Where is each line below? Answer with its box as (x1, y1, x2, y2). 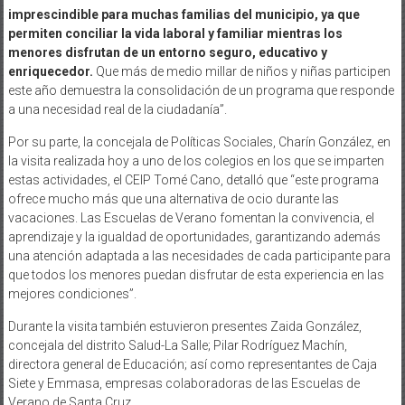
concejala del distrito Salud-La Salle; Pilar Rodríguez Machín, (7, 337, 347, 353)
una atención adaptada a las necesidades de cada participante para (7, 248, 391, 263)
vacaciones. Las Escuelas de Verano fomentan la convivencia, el (7, 210, 374, 225)
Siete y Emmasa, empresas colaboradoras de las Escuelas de (7, 375, 360, 391)
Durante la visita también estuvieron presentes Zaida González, (7, 318, 362, 334)
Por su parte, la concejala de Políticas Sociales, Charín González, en (7, 134, 391, 149)
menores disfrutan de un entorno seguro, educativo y (7, 44, 327, 60)
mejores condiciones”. (7, 286, 137, 301)
